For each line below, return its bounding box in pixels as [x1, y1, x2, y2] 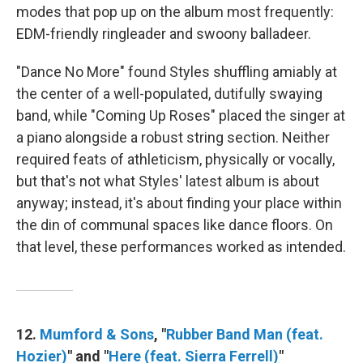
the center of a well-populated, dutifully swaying [16, 85, 322, 102]
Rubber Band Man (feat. [166, 326, 323, 343]
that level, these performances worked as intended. [16, 238, 346, 255]
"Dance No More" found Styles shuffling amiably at [16, 63, 337, 80]
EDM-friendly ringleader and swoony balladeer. [16, 25, 311, 42]
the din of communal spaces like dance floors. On [16, 216, 333, 233]
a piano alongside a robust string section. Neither [16, 129, 330, 146]
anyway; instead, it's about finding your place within [16, 194, 342, 211]
